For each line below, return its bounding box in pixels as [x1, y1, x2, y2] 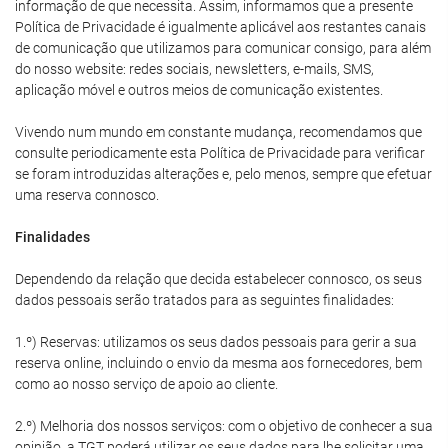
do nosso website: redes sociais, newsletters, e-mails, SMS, [15, 61, 374, 77]
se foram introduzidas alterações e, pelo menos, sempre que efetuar [15, 166, 432, 182]
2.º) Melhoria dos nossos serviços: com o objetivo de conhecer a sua [15, 418, 433, 434]
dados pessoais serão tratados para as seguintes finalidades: [15, 292, 394, 308]
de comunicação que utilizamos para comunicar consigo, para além [15, 40, 431, 56]
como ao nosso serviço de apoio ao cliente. [15, 376, 278, 392]
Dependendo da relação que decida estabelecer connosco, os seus [15, 271, 422, 287]
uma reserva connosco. [15, 187, 159, 203]
